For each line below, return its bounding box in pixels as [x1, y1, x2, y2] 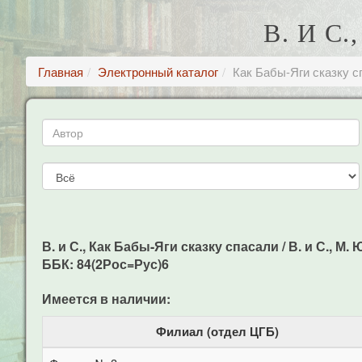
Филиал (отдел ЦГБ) [156, 322, 279, 340]
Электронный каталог [98, 63, 218, 80]
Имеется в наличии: [42, 289, 170, 308]
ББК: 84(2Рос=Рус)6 [42, 255, 169, 273]
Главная [38, 63, 83, 80]
